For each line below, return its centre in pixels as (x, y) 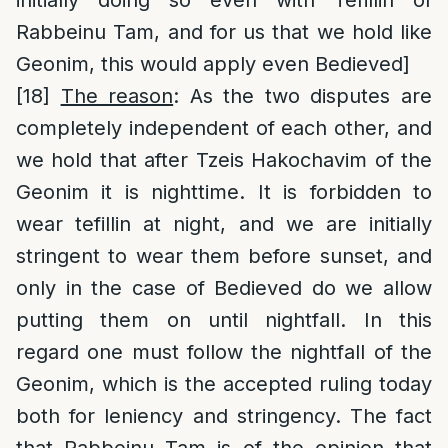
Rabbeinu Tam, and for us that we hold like (224, 32)
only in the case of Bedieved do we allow (224, 288)
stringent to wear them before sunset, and (224, 256)
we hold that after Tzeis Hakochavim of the (224, 160)
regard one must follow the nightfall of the (224, 352)
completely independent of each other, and (224, 128)
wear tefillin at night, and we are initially (224, 224)
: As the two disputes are (303, 96)
